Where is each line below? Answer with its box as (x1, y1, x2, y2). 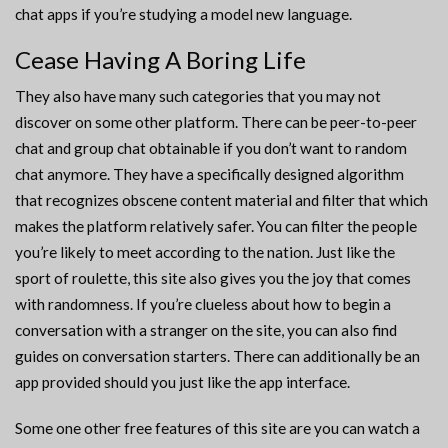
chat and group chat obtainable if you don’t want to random (15, 139, 407, 158)
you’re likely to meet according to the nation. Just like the (15, 243, 395, 262)
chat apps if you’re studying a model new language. (15, 5, 352, 24)
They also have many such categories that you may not (15, 87, 381, 106)
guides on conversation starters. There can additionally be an (15, 347, 420, 366)
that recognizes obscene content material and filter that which (15, 191, 428, 210)
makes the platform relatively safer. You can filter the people (15, 217, 417, 236)
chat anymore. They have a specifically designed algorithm (15, 165, 404, 184)
